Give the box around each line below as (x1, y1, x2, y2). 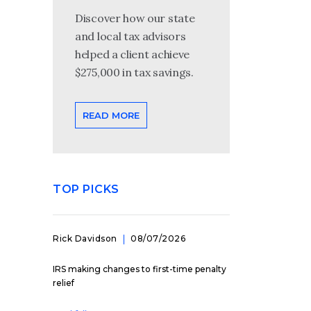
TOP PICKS (53, 183, 119, 196)
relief (53, 278, 74, 288)
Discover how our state (75, 11, 195, 25)
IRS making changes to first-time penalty (53, 264, 226, 274)
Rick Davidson (53, 233, 117, 244)
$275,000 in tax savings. (75, 65, 194, 79)
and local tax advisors (75, 29, 186, 43)
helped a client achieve (75, 47, 190, 61)
